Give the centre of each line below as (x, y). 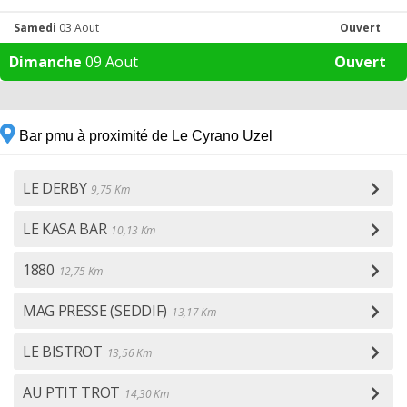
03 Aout (78, 28)
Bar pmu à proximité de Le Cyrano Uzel (144, 136)
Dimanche (45, 62)
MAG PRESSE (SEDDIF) (95, 311)
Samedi (35, 28)
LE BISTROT (63, 352)
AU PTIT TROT (72, 392)
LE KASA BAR (65, 229)
